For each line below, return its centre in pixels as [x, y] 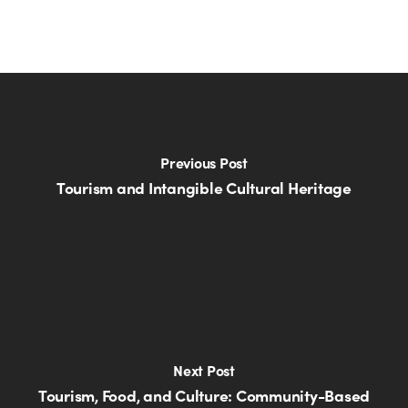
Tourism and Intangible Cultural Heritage [204, 187]
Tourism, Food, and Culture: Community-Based [204, 395]
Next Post [204, 370]
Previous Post [204, 163]
